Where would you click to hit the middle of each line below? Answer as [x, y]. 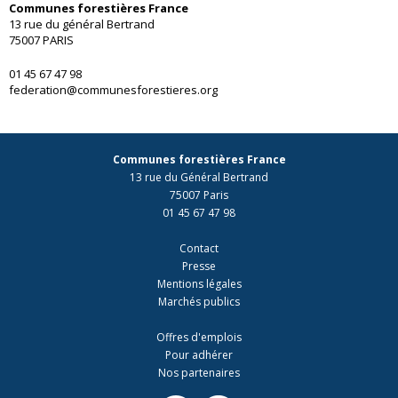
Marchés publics [199, 302]
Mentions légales [199, 284]
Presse [199, 266]
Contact [199, 248]
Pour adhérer [199, 355]
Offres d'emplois [199, 337]
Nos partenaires [199, 373]
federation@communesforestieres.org [113, 90]
